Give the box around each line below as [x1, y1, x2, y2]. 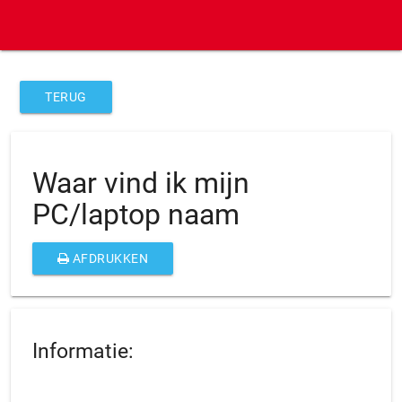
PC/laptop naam [31, 197, 240, 232]
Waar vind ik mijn [31, 165, 249, 200]
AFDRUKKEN [72, 250, 149, 266]
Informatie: [31, 339, 134, 364]
